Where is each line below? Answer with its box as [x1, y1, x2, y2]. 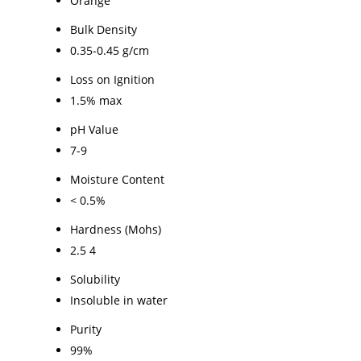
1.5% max [70, 92, 122, 108]
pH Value [70, 121, 118, 137]
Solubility [70, 271, 120, 287]
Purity [70, 321, 102, 337]
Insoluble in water [70, 292, 168, 308]
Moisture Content [70, 171, 164, 187]
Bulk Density [70, 21, 137, 37]
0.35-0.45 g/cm [70, 42, 149, 58]
